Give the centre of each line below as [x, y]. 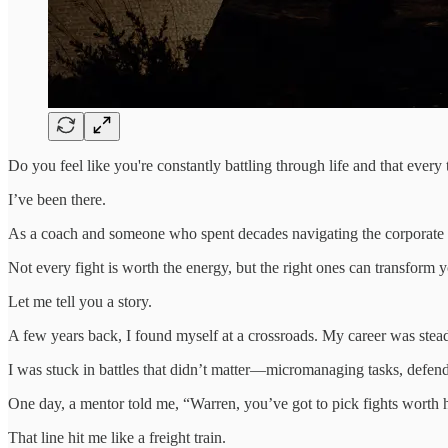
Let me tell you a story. [80, 301]
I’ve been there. [57, 199]
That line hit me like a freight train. [117, 437]
